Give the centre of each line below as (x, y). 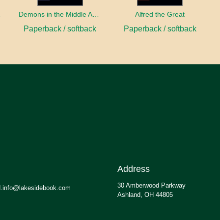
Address (134, 169)
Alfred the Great (160, 14)
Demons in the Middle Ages (96, 14)
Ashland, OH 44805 (145, 195)
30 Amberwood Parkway (151, 186)
